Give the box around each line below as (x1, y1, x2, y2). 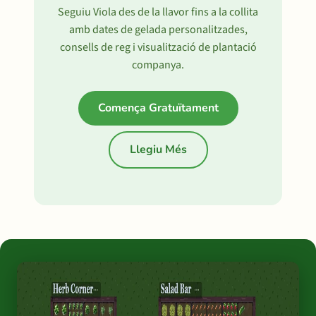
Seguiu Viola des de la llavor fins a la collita (58, 4, 258, 20)
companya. (132, 57, 184, 73)
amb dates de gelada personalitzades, (68, 22, 248, 37)
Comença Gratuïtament (97, 100, 219, 116)
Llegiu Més (129, 142, 187, 157)
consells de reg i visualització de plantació (59, 39, 257, 55)
